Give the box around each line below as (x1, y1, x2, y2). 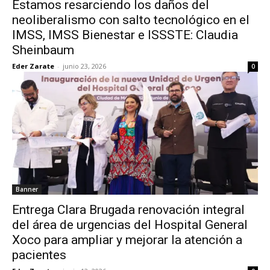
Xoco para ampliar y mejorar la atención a (12, 233, 242, 247)
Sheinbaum (12, 43, 74, 57)
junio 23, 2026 (63, 61, 106, 71)
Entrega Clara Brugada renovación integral (12, 202, 245, 217)
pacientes (12, 248, 66, 262)
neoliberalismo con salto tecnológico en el (12, 13, 250, 27)
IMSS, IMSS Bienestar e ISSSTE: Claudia (12, 28, 238, 42)
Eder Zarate (12, 61, 54, 71)
